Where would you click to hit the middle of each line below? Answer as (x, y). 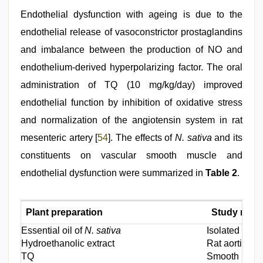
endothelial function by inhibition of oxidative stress (131, 103)
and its (227, 138)
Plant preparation (64, 213)
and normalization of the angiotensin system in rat (131, 120)
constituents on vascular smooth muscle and (131, 156)
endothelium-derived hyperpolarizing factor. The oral (131, 68)
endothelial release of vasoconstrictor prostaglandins (131, 32)
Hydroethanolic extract (68, 244)
